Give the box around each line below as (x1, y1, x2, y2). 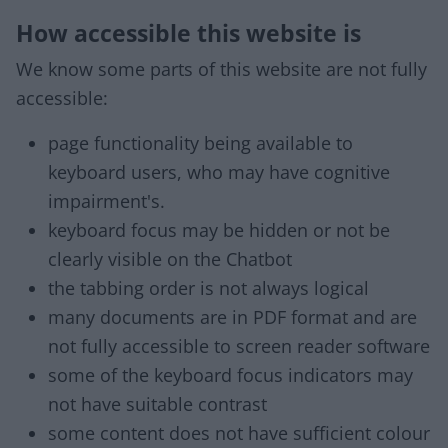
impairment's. (48, 189, 165, 213)
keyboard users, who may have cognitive (48, 160, 390, 184)
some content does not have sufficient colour (48, 421, 430, 445)
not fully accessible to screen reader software (48, 334, 430, 358)
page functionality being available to (48, 131, 353, 155)
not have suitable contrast (48, 392, 267, 416)
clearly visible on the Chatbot (48, 247, 292, 271)
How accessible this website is (16, 17, 361, 49)
